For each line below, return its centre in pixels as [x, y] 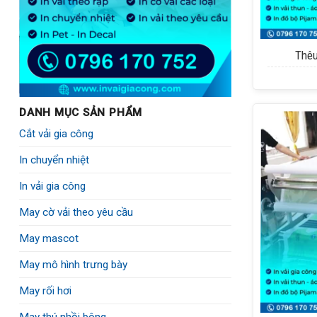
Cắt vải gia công [56, 133]
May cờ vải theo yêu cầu [76, 212]
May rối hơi [45, 290]
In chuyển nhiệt [54, 160]
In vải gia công [52, 186]
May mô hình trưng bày [73, 264]
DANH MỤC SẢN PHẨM [81, 112]
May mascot [49, 238]
